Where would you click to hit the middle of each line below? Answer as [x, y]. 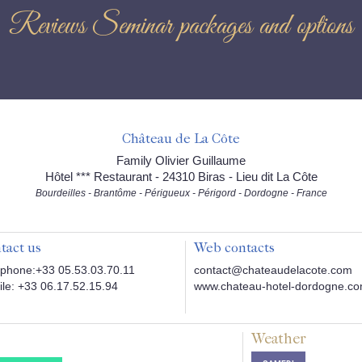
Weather [278, 339]
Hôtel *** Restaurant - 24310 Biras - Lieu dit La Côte [181, 177]
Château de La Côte [181, 138]
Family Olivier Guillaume [181, 160]
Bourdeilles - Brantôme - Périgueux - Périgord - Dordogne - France [181, 193]
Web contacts [235, 247]
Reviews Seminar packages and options [181, 27]
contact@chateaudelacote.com [274, 270]
